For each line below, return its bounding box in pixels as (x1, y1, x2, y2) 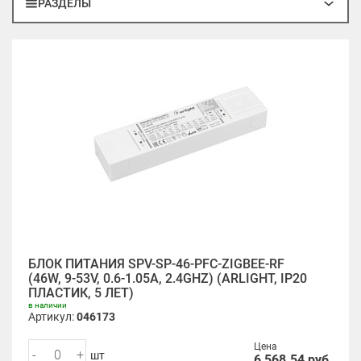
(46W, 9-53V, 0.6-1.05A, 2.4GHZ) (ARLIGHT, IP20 (28, 271, 307, 286)
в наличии (28, 301, 67, 309)
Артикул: (28, 310, 77, 323)
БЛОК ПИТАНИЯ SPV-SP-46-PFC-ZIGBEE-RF (28, 256, 284, 272)
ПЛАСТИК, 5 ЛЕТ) (28, 285, 134, 301)
